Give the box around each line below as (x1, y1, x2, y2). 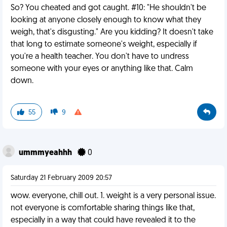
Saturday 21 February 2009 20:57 (11, 174, 112, 182)
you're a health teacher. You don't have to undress (11, 53, 189, 61)
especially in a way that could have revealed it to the (11, 216, 196, 224)
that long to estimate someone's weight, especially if (11, 41, 197, 49)
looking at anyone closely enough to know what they (11, 16, 201, 24)
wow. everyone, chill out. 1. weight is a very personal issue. (11, 192, 216, 200)
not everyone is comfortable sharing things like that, (11, 204, 195, 212)
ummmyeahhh (19, 149, 73, 157)
